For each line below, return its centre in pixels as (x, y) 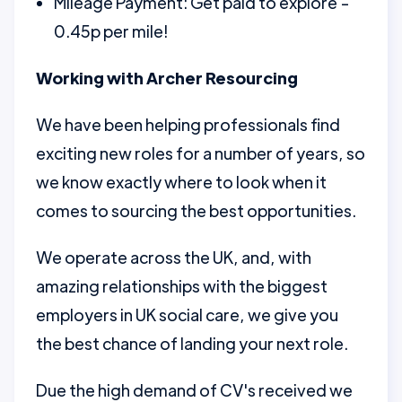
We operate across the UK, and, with (174, 257)
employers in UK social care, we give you (187, 315)
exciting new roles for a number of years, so (201, 153)
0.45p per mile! (111, 31)
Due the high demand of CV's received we (194, 390)
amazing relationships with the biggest (182, 286)
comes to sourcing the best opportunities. (196, 210)
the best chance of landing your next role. (192, 343)
